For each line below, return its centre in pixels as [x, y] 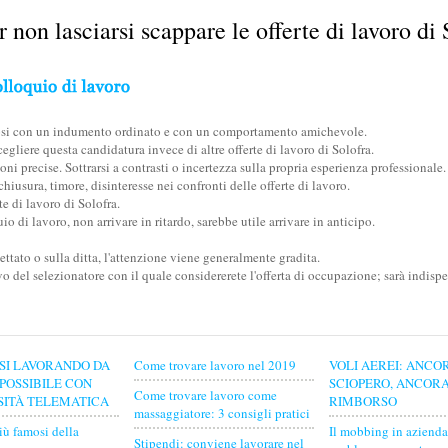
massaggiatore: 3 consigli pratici [222, 413]
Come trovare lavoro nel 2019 [215, 365]
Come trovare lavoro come [205, 395]
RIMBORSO [363, 401]
